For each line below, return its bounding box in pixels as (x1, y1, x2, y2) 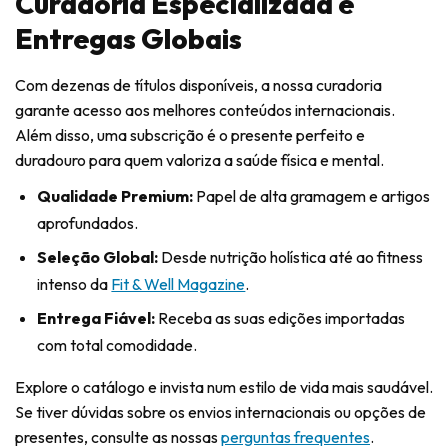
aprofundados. (37, 212, 139, 233)
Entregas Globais (15, 20, 242, 56)
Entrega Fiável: (37, 308, 156, 329)
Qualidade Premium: (37, 185, 194, 206)
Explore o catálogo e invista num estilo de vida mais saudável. (15, 377, 433, 398)
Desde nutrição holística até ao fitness (158, 246, 424, 267)
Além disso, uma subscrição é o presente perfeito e (15, 124, 365, 145)
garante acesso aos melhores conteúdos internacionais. (15, 99, 395, 120)
